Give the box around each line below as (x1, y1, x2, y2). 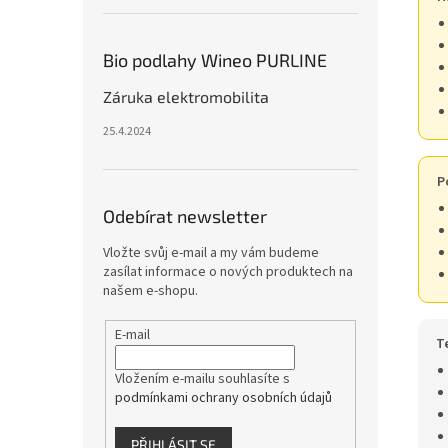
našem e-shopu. (103, 281, 198, 301)
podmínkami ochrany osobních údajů (114, 387, 332, 408)
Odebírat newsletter (103, 205, 267, 227)
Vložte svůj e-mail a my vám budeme (103, 243, 319, 263)
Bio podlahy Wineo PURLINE (103, 49, 327, 71)
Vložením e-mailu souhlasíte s (114, 368, 290, 389)
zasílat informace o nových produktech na (103, 262, 353, 282)
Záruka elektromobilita (103, 87, 269, 106)
